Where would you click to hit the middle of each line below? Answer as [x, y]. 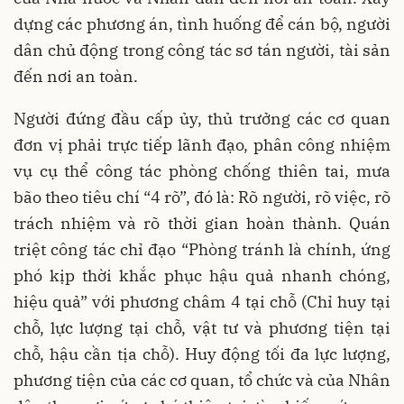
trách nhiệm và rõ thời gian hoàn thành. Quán [202, 223]
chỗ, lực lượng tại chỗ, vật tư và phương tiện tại [202, 327]
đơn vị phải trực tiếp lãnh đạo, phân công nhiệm [202, 144]
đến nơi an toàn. [78, 76]
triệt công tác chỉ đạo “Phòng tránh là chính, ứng [202, 249]
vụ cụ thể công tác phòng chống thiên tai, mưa [202, 170]
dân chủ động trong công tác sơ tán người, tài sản [202, 50]
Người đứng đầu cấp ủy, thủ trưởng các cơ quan [202, 118]
